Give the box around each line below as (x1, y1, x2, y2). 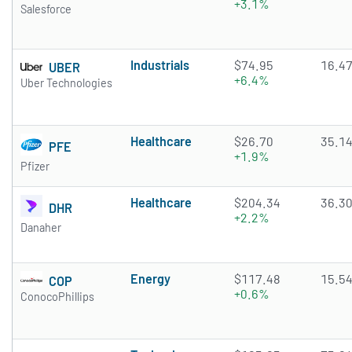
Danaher (20, 221, 61, 235)
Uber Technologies (20, 76, 112, 90)
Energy (130, 271, 170, 287)
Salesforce (20, 2, 71, 16)
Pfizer (20, 159, 49, 174)
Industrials (130, 57, 189, 73)
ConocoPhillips (20, 290, 94, 304)
